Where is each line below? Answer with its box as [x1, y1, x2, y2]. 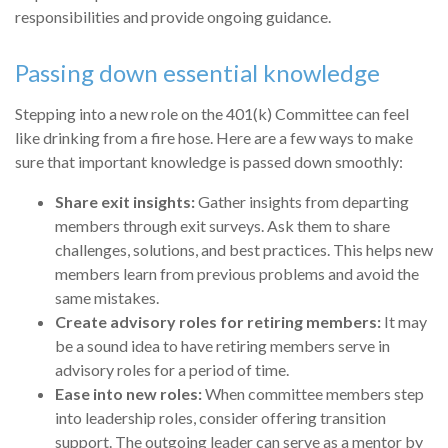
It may [384, 311, 427, 331]
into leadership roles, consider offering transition [55, 407, 386, 427]
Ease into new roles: [55, 383, 205, 403]
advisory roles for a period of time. [55, 359, 289, 379]
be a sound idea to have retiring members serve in [55, 335, 390, 355]
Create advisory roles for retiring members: [55, 311, 384, 331]
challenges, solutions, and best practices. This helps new [55, 239, 433, 259]
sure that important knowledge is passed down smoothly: [15, 151, 403, 171]
